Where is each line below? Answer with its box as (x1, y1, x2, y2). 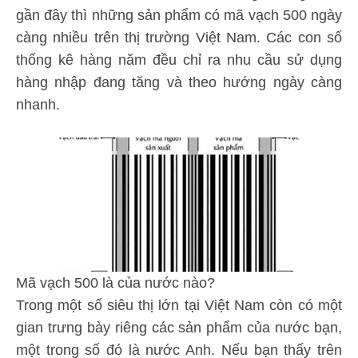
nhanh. (16, 96, 60, 113)
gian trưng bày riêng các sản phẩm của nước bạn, (16, 319, 342, 336)
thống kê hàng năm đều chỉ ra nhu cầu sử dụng (16, 51, 342, 68)
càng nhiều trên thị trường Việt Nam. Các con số (16, 29, 342, 46)
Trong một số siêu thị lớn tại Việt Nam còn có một (16, 296, 342, 313)
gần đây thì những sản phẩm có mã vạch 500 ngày (16, 6, 342, 23)
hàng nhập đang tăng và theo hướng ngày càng (16, 74, 342, 90)
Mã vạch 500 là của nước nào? (16, 274, 215, 291)
